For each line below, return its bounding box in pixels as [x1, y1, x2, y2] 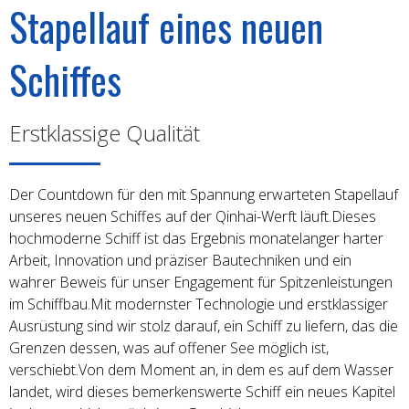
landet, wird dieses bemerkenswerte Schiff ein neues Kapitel [9, 382, 395, 402]
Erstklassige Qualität [9, 118, 200, 148]
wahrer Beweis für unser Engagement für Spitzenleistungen [9, 272, 393, 292]
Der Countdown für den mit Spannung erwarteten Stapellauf [9, 184, 398, 204]
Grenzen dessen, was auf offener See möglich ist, [9, 338, 329, 358]
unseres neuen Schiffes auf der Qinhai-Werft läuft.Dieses [9, 206, 376, 226]
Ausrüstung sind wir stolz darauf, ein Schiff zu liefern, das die [9, 316, 398, 336]
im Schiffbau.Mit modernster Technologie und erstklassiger [9, 294, 388, 314]
